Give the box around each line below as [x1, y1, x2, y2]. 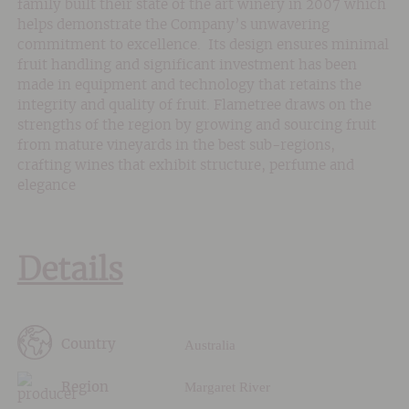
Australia [184, 337, 236, 352]
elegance [16, 178, 76, 193]
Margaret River [184, 380, 270, 395]
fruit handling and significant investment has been [16, 58, 357, 72]
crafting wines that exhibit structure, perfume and [16, 158, 354, 173]
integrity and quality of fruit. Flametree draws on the [16, 98, 372, 112]
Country [60, 338, 116, 352]
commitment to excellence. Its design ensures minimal [16, 37, 389, 52]
